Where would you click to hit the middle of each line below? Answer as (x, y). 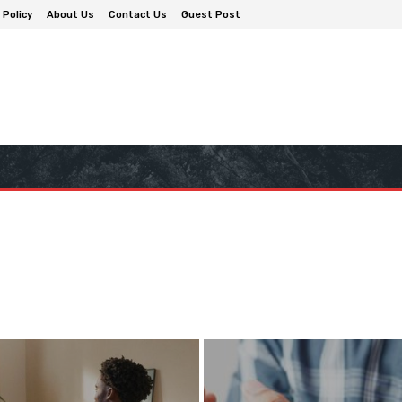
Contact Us (138, 14)
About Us (70, 14)
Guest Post (211, 14)
